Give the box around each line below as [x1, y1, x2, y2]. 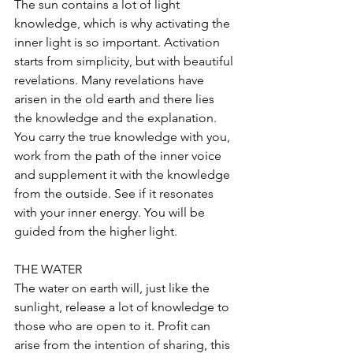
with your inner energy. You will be [14, 204, 208, 220]
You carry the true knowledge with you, [14, 128, 233, 144]
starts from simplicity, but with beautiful [14, 53, 236, 69]
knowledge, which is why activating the [14, 15, 233, 31]
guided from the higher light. [14, 223, 177, 239]
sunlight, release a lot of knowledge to [14, 299, 232, 314]
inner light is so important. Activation [14, 34, 223, 50]
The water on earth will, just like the [14, 280, 213, 295]
